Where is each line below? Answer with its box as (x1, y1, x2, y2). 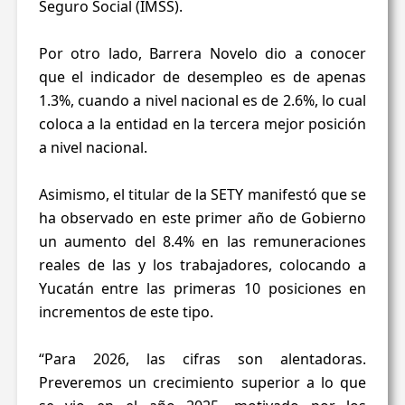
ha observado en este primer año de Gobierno (38, 208, 367, 229)
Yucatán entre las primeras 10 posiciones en (38, 278, 367, 299)
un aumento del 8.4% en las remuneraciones (38, 231, 367, 252)
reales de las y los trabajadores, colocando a (38, 255, 367, 276)
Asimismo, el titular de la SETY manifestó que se (38, 184, 367, 205)
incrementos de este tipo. (38, 302, 213, 323)
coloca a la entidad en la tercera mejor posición (38, 114, 367, 135)
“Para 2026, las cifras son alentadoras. (38, 349, 367, 370)
